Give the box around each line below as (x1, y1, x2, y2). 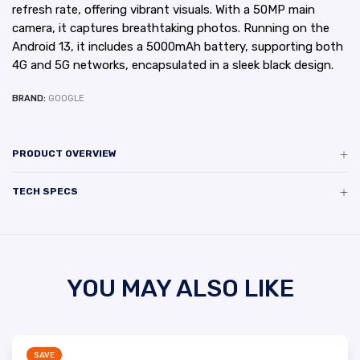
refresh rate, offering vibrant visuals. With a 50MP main (12, 2, 315, 17)
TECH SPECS (12, 186, 78, 197)
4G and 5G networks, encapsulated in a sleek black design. (12, 58, 333, 72)
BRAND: (12, 93, 48, 104)
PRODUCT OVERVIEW (12, 148, 117, 159)
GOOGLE (48, 93, 84, 104)
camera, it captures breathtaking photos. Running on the (12, 21, 329, 35)
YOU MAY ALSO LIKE (66, 274, 294, 303)
